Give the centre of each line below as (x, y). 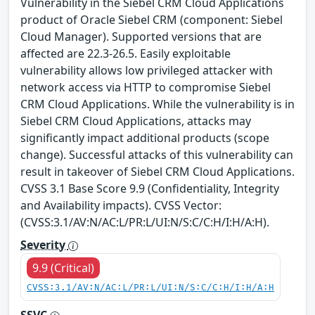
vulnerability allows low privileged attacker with (147, 71)
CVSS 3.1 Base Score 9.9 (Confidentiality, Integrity (150, 189)
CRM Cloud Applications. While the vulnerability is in (157, 104)
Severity (44, 245)
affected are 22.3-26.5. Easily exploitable (126, 54)
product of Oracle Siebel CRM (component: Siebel (152, 20)
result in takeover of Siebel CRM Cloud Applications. (157, 172)
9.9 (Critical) (63, 268)
